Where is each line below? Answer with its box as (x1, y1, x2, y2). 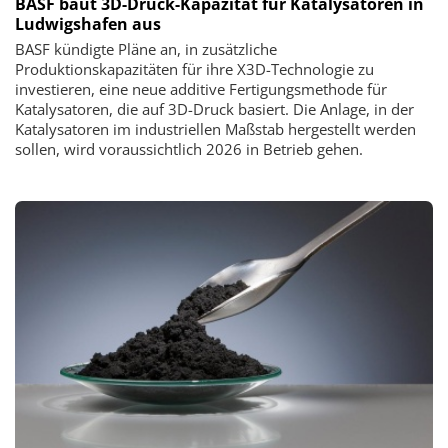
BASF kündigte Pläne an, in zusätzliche (15, 39, 277, 60)
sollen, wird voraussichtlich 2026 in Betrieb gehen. (15, 139, 363, 160)
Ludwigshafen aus (15, 13, 161, 36)
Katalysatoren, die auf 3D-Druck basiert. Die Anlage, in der (15, 99, 414, 120)
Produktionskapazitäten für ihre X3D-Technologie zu (15, 59, 374, 80)
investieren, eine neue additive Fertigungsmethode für (15, 79, 387, 100)
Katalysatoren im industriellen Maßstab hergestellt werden (15, 119, 416, 140)
